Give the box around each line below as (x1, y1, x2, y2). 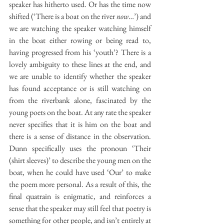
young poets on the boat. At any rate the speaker (9, 106, 151, 117)
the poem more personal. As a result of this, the (9, 178, 151, 189)
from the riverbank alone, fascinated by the (9, 94, 151, 105)
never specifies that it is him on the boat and (9, 118, 151, 129)
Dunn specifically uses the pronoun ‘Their (9, 142, 151, 153)
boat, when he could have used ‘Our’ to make (9, 166, 151, 177)
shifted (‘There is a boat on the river (9, 10, 116, 21)
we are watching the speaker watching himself (9, 22, 151, 33)
